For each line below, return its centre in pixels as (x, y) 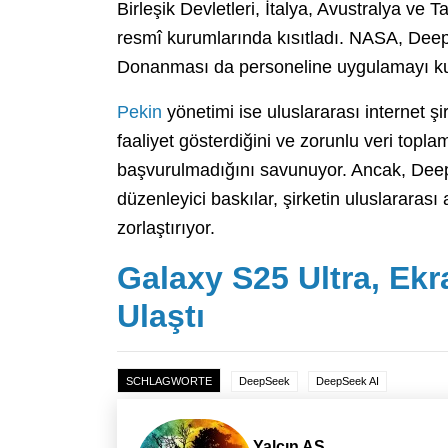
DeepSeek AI (347, 381)
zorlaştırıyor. (166, 228)
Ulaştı (161, 316)
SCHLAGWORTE (169, 381)
